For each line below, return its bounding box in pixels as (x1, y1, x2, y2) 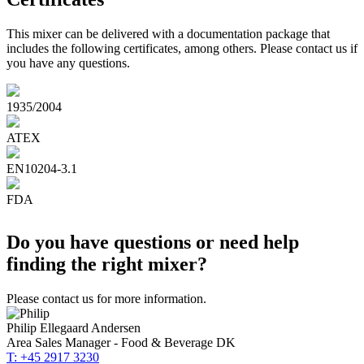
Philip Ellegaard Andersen (6, 321, 141, 335)
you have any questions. (6, 56, 130, 71)
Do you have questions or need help (6, 232, 299, 253)
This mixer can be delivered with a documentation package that (6, 27, 330, 41)
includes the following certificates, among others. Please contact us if (6, 41, 357, 56)
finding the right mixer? (6, 253, 207, 275)
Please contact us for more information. (6, 292, 206, 305)
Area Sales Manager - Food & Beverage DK (6, 336, 236, 349)
